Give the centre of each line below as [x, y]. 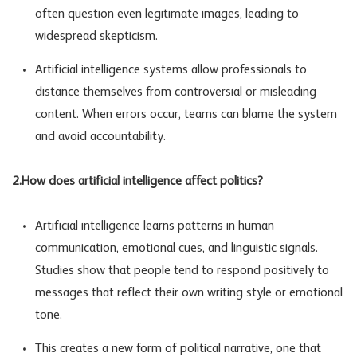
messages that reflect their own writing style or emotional [188, 293]
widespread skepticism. [96, 36]
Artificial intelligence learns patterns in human [154, 226]
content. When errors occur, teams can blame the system [186, 114]
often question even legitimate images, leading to [167, 14]
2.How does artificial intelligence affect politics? [137, 181]
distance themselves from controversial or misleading [175, 92]
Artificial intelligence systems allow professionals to [171, 70]
